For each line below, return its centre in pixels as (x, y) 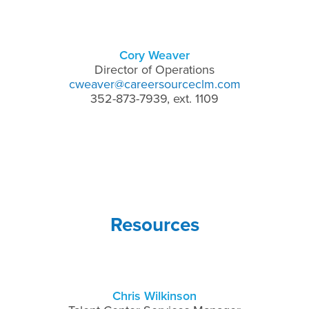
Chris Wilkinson (154, 296)
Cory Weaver (154, 55)
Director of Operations (154, 69)
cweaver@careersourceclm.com (154, 84)
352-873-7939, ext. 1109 (154, 98)
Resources (154, 225)
